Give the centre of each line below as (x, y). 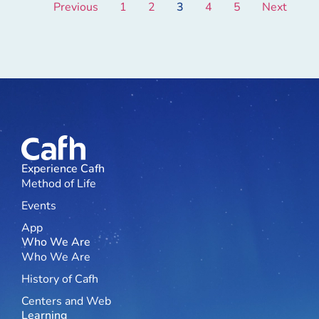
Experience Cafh (63, 168)
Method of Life (59, 183)
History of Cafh (60, 279)
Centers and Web (66, 301)
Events (39, 205)
